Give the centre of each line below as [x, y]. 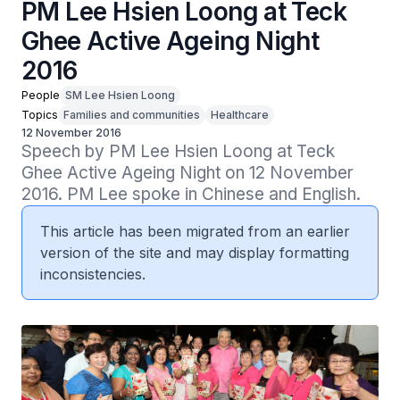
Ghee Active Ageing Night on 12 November [187, 173]
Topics [40, 115]
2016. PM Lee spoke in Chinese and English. [191, 194]
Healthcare [240, 115]
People [41, 95]
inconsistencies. [93, 274]
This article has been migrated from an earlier [195, 231]
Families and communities [132, 115]
